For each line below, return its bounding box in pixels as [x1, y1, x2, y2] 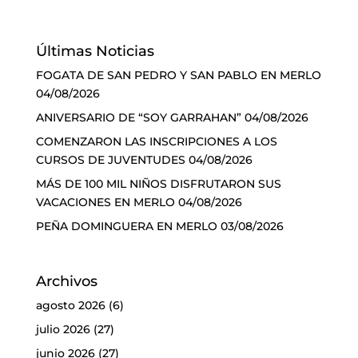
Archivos [35, 272, 97, 291]
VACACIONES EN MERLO [35, 195, 175, 210]
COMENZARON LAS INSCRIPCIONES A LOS [35, 134, 277, 149]
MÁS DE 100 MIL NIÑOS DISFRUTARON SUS [35, 177, 281, 192]
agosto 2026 [35, 298, 105, 313]
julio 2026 [35, 322, 90, 337]
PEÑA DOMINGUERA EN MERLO [35, 219, 217, 234]
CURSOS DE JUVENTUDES [35, 153, 185, 168]
